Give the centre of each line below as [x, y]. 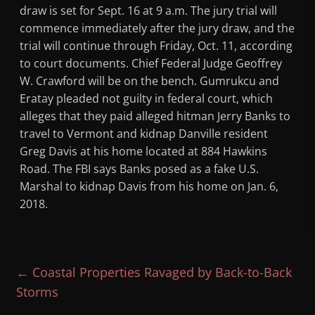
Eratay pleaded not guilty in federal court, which [147, 99]
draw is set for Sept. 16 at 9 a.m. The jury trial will [149, 11]
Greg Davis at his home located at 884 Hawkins [144, 152]
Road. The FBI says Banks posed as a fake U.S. [140, 169]
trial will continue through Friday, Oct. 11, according [156, 46]
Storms [38, 292]
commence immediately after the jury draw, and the [157, 28]
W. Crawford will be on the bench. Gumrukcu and [150, 81]
